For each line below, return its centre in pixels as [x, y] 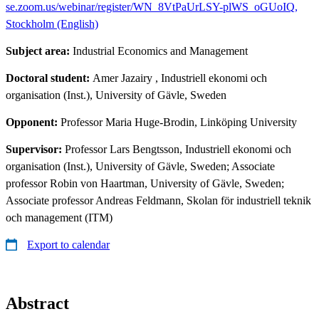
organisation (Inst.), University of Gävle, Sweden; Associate [140, 166]
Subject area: [39, 51]
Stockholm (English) [52, 23]
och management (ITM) [59, 217]
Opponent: [33, 122]
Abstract [37, 303]
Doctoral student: [49, 78]
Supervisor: [35, 149]
